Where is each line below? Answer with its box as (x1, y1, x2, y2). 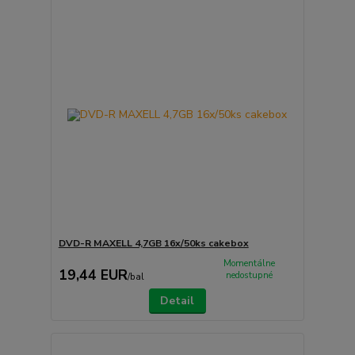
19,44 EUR (58, 265, 128, 284)
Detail (160, 292, 195, 308)
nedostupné (225, 269, 273, 281)
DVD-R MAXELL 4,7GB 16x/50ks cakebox (58, 237, 249, 250)
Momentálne (223, 257, 275, 269)
